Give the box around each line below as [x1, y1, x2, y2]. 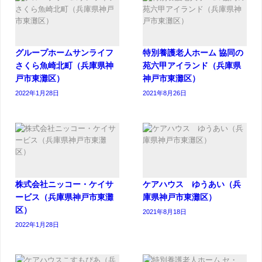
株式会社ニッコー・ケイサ [15, 180, 113, 188]
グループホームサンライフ [15, 49, 113, 57]
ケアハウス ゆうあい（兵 [143, 180, 241, 188]
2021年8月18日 [143, 208, 187, 215]
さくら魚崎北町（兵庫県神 [15, 61, 113, 70]
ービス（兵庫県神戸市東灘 [15, 192, 113, 201]
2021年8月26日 [143, 89, 187, 97]
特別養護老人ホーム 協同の [143, 49, 243, 57]
